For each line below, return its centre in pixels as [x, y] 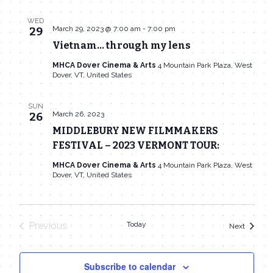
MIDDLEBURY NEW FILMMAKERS [135, 131]
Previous [48, 226]
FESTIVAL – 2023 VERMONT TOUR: [136, 146]
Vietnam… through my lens [121, 46]
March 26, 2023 [78, 114]
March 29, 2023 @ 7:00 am [96, 29]
